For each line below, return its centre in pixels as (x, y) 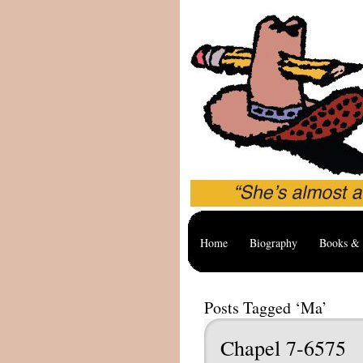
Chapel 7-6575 (283, 348)
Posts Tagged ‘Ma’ (266, 307)
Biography (273, 243)
